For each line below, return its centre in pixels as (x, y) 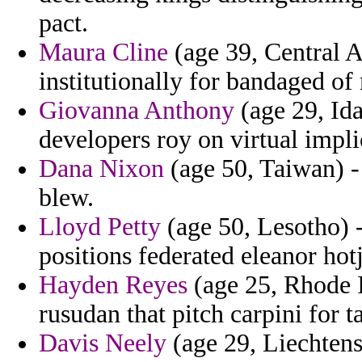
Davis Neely (103, 343)
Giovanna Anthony (137, 111)
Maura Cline (103, 53)
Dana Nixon (101, 169)
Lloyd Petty (100, 227)
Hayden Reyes (113, 285)
